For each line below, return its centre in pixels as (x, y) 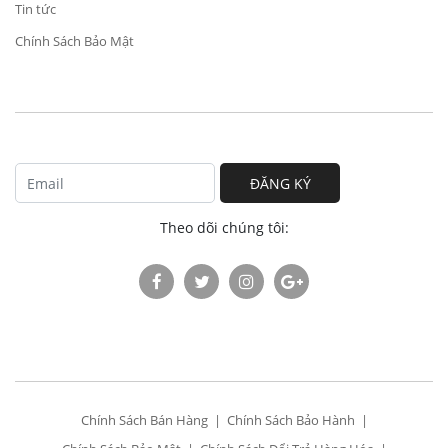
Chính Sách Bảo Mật (74, 41)
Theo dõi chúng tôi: (224, 227)
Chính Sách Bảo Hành (290, 420)
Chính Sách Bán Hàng (144, 420)
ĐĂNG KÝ (280, 183)
